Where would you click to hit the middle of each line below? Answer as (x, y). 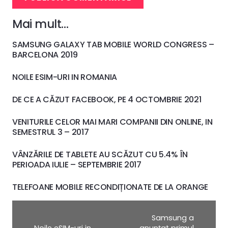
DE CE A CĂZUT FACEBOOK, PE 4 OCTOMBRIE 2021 (107, 100)
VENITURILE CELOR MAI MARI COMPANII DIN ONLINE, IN (112, 122)
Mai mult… (40, 24)
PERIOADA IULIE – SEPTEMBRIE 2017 (77, 165)
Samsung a (173, 218)
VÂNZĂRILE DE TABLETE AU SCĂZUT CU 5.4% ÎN (100, 155)
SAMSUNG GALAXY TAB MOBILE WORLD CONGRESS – (113, 45)
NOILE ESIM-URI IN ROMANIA (65, 77)
